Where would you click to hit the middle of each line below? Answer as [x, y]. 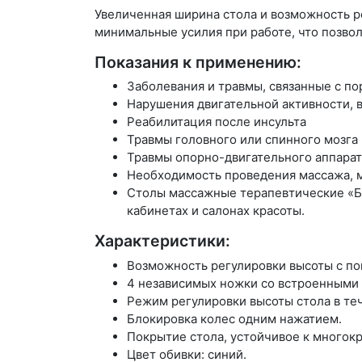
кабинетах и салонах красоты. [216, 211]
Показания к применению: [198, 62]
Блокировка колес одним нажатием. [234, 318]
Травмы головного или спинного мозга [242, 140]
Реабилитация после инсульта [217, 122]
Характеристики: [162, 241]
